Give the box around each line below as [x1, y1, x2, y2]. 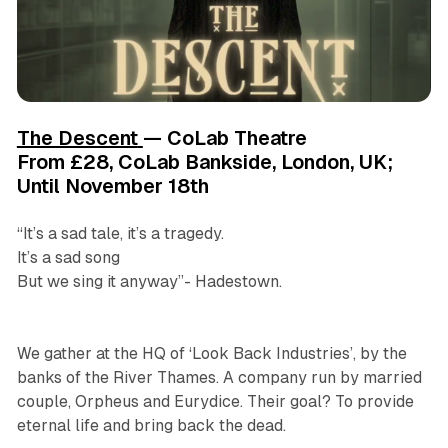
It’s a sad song [16, 247, 120, 267]
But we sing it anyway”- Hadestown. [16, 271, 282, 291]
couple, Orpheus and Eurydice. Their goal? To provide [16, 391, 414, 411]
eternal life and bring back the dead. [16, 415, 286, 435]
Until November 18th [16, 174, 209, 197]
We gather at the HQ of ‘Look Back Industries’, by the [16, 343, 407, 363]
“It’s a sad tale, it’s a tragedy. [16, 223, 224, 243]
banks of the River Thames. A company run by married [16, 367, 422, 387]
